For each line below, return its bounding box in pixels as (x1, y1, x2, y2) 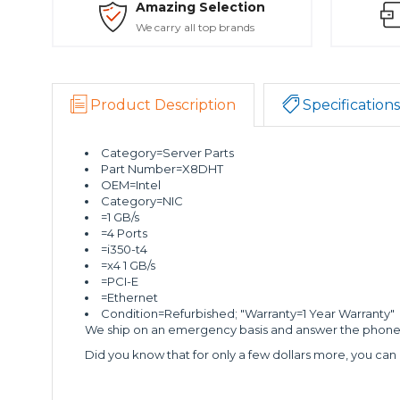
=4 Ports (101, 226, 148, 240)
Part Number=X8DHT (101, 162, 224, 176)
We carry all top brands (136, 21, 254, 34)
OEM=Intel (101, 178, 162, 192)
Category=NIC (101, 194, 184, 208)
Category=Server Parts (101, 146, 235, 160)
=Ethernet (101, 290, 159, 304)
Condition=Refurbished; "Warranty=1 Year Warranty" (101, 306, 396, 321)
